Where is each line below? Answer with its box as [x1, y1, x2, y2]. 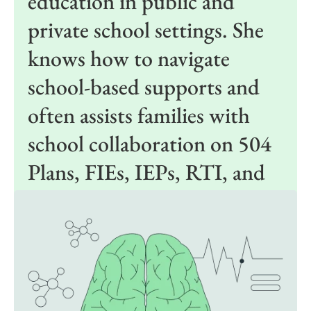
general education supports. [28, 185, 271, 215]
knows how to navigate [28, 43, 230, 73]
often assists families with [28, 100, 250, 130]
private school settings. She [28, 15, 264, 44]
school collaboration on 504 [28, 128, 271, 158]
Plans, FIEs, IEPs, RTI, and [28, 157, 265, 187]
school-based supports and [28, 72, 260, 101]
